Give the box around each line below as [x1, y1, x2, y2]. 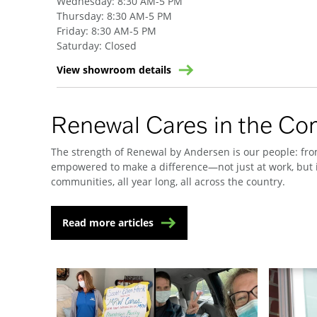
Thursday [57, 9, 101, 23]
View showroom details [57, 63, 171, 76]
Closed [105, 39, 137, 52]
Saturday [57, 39, 99, 52]
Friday [57, 24, 86, 38]
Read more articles [62, 216, 154, 229]
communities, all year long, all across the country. [51, 175, 285, 188]
